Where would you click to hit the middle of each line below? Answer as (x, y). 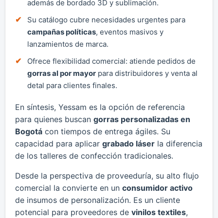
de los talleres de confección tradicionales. (94, 155)
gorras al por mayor (62, 73)
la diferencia (179, 143)
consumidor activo (157, 188)
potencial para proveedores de (73, 212)
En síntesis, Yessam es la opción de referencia (100, 107)
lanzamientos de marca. (68, 44)
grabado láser (128, 143)
